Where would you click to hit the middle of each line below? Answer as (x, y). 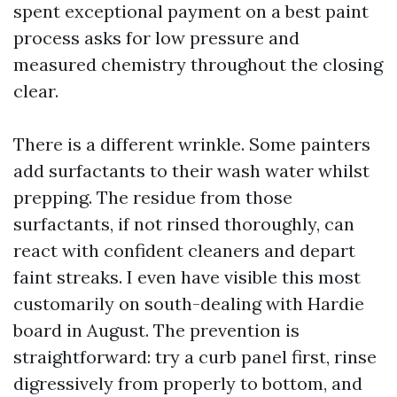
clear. (36, 91)
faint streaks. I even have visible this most (187, 277)
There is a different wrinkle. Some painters (192, 144)
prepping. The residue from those (153, 197)
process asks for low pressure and (156, 38)
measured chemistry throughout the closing (198, 64)
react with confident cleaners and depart (184, 250)
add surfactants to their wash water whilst (191, 171)
